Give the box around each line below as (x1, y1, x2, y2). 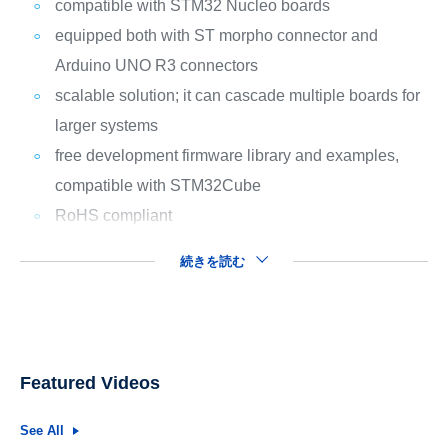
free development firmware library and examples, (54, 146, 399, 164)
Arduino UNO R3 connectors (54, 56, 258, 74)
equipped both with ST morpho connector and (54, 26, 378, 44)
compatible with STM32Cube (54, 176, 261, 194)
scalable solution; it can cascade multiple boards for (54, 86, 420, 104)
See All (19, 422, 64, 438)
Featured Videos (19, 372, 160, 393)
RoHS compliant (54, 206, 172, 224)
